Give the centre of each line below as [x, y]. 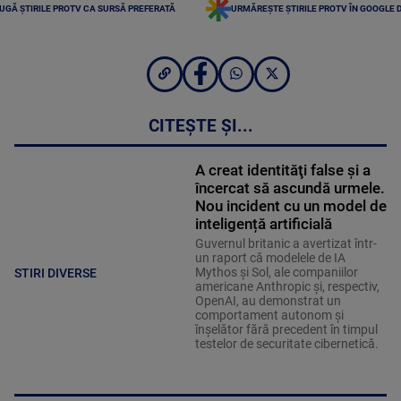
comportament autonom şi [269, 315]
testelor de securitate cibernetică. [286, 343]
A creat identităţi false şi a [282, 170]
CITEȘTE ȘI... [200, 126]
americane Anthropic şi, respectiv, [287, 286]
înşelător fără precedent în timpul [286, 329]
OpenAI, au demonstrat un [268, 300]
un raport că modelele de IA [270, 257]
